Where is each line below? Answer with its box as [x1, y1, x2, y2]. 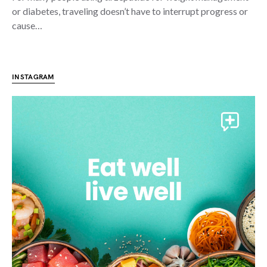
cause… [12, 20, 42, 31]
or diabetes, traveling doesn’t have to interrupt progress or [12, 5, 248, 17]
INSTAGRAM [12, 73, 55, 82]
